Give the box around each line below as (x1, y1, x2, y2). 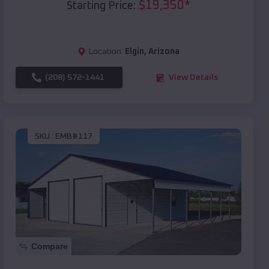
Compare (31, 241, 68, 252)
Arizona (148, 47, 180, 56)
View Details (169, 73, 218, 82)
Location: (89, 47, 123, 56)
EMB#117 (55, 131, 92, 141)
